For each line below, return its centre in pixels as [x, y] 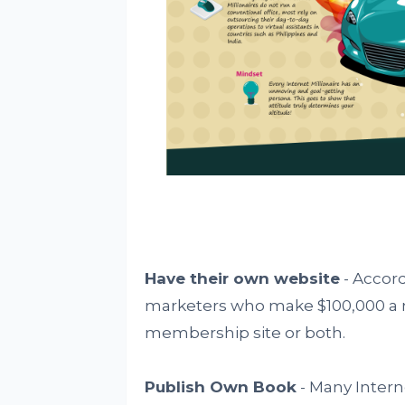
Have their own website [242, 279]
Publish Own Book [220, 387]
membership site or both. [245, 333]
